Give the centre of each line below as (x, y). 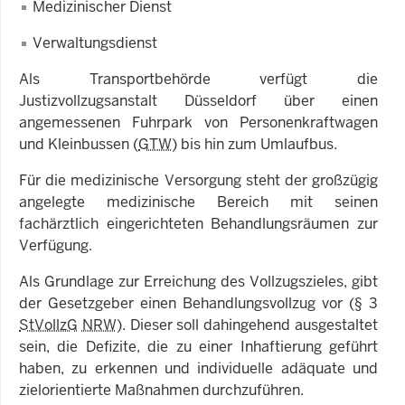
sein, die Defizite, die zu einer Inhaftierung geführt (198, 346)
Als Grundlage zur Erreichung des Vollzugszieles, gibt (198, 281)
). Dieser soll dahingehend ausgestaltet (247, 325)
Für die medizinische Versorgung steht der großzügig (198, 180)
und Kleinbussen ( (79, 144)
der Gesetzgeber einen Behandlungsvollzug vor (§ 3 (198, 303)
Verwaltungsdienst (95, 42)
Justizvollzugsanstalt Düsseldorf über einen (198, 100)
